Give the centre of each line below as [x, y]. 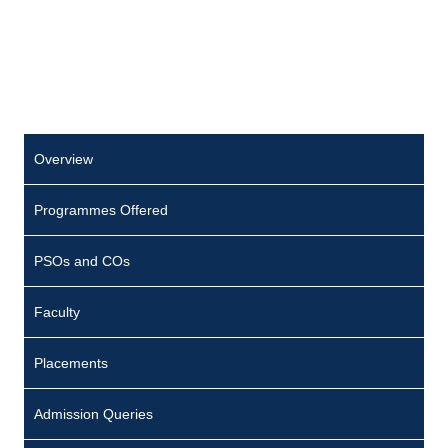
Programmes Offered [101, 210]
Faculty [57, 312]
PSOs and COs [82, 261]
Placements [71, 363]
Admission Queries [93, 414]
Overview [63, 159]
